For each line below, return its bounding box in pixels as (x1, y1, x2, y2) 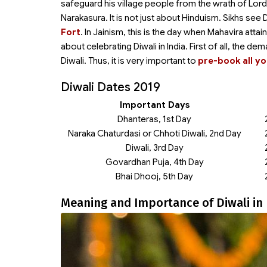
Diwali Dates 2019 (61, 80, 160, 95)
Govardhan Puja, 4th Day (105, 157, 204, 167)
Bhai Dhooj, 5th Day (116, 171, 193, 182)
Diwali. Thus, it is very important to (61, 55, 198, 66)
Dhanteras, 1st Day (117, 114, 191, 125)
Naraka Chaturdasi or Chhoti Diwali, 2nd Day (67, 128, 241, 139)
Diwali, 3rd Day (125, 142, 184, 153)
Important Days (119, 100, 190, 110)
